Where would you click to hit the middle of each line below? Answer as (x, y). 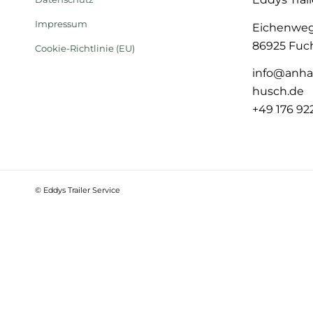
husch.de (278, 92)
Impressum (61, 23)
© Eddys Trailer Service (78, 190)
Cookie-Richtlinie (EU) (85, 48)
